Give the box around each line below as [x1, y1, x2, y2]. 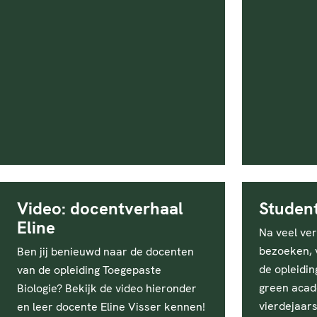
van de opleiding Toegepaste [17, 263, 161, 277]
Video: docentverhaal [17, 197, 183, 219]
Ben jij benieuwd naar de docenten [17, 244, 194, 259]
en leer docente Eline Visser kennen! [17, 299, 205, 314]
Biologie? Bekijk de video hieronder [17, 281, 197, 296]
